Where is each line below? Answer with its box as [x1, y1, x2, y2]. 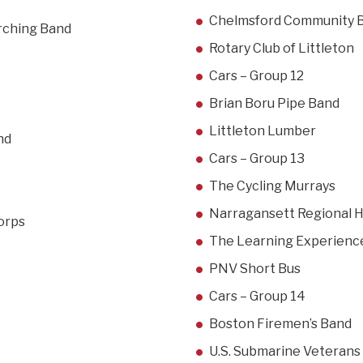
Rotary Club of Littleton [209, 41, 354, 57]
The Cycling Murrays [209, 178, 335, 194]
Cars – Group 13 [209, 151, 305, 167]
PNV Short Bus [209, 261, 301, 277]
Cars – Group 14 [209, 288, 305, 305]
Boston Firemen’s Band [209, 316, 352, 332]
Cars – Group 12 [209, 68, 304, 84]
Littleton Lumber [209, 123, 316, 139]
